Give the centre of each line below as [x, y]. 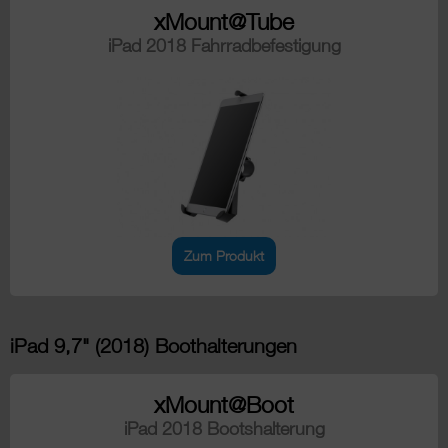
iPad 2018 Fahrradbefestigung [224, 46]
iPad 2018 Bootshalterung [224, 428]
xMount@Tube [224, 22]
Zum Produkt [224, 256]
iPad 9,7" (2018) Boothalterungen [153, 346]
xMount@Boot [224, 404]
